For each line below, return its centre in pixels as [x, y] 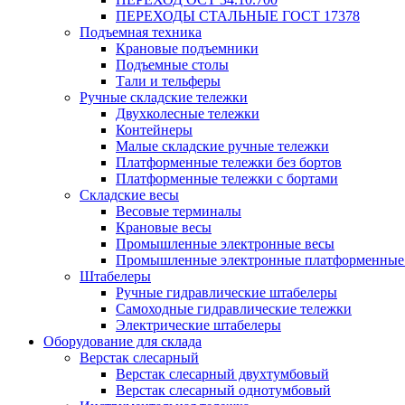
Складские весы [129, 195]
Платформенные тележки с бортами [227, 179]
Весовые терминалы [179, 211]
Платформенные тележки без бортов [229, 162]
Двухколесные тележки [188, 113]
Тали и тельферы [168, 81]
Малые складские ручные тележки [222, 146]
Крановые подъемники [187, 48]
